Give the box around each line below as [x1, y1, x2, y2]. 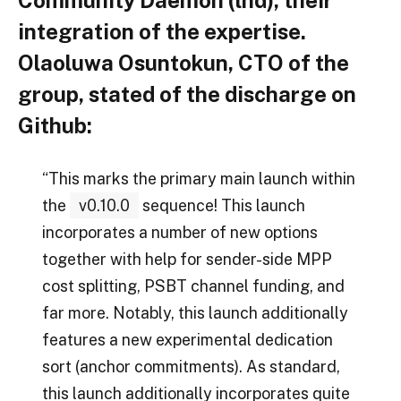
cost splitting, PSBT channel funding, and [41, 277, 345, 296]
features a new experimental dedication [41, 330, 333, 350]
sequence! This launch [138, 196, 305, 216]
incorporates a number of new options [41, 223, 318, 243]
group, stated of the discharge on [18, 81, 356, 107]
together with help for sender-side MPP [41, 250, 332, 269]
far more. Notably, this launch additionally [41, 303, 348, 323]
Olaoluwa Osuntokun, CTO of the [18, 50, 349, 76]
